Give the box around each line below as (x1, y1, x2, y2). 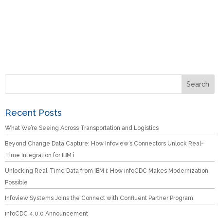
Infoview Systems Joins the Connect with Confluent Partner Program (5, 195, 193, 201)
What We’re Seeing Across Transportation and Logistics (5, 125, 159, 131)
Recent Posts (5, 108, 62, 118)
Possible (5, 179, 28, 186)
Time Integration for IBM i (5, 152, 74, 159)
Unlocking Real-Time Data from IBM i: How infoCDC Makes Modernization (5, 167, 208, 174)
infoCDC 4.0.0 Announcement (5, 210, 88, 217)
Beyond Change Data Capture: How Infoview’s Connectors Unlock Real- (5, 140, 204, 147)
